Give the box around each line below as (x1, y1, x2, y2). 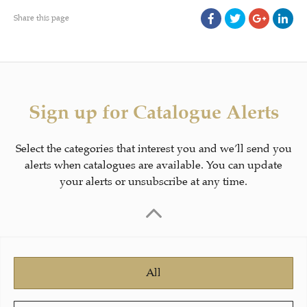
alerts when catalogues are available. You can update (25, 158, 282, 172)
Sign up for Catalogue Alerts (28, 99, 279, 123)
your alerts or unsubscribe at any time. (60, 175, 247, 188)
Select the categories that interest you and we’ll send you (15, 142, 292, 156)
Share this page (14, 12, 69, 23)
